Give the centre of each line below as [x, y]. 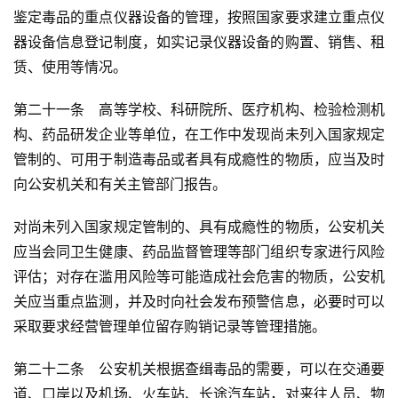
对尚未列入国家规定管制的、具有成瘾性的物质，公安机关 [199, 227]
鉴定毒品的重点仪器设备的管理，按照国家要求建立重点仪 [199, 17]
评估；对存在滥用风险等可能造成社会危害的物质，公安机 [199, 277]
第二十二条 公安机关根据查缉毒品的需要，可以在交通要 [199, 369]
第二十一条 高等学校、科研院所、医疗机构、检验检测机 [199, 110]
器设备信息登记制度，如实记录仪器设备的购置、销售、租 [199, 42]
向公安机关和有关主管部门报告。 [120, 184]
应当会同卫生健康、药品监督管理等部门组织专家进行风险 [199, 252]
